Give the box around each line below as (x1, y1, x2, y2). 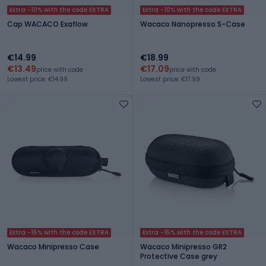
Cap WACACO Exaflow (7, 18, 88, 29)
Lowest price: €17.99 (140, 74, 200, 84)
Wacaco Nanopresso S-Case (140, 18, 245, 29)
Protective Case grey (140, 251, 217, 261)
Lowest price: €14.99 (7, 74, 68, 84)
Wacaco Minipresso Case (7, 241, 99, 252)
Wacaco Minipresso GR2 (140, 241, 227, 252)
